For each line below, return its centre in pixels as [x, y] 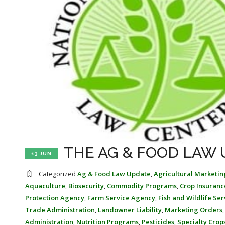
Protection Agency [55, 198]
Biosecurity [86, 186]
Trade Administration [60, 210]
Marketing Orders [194, 210]
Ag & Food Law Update [114, 174]
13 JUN [41, 154]
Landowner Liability [130, 210]
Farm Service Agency [121, 198]
